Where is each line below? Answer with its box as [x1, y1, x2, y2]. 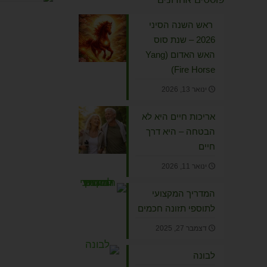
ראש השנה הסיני [149, 20, 215, 30]
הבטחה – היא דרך [146, 126, 215, 136]
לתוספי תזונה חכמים [138, 203, 215, 213]
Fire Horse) [174, 64, 215, 74]
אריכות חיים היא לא [142, 111, 215, 122]
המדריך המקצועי [152, 188, 215, 198]
